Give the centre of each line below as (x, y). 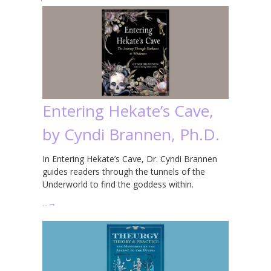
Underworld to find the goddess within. (118, 184)
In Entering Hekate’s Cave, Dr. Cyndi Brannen (130, 158)
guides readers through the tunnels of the (124, 171)
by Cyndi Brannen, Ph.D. (131, 134)
